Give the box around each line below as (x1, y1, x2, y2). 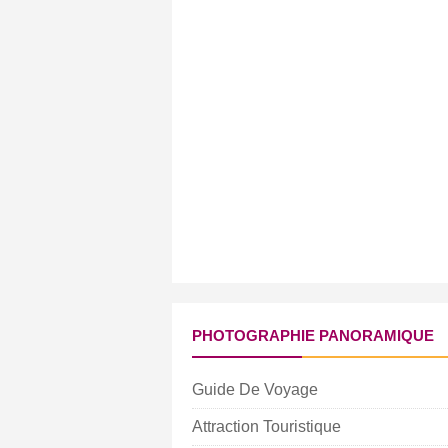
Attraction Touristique (192, 418, 341, 436)
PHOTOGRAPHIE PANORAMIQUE (192, 327, 434, 345)
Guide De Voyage (192, 381, 318, 399)
